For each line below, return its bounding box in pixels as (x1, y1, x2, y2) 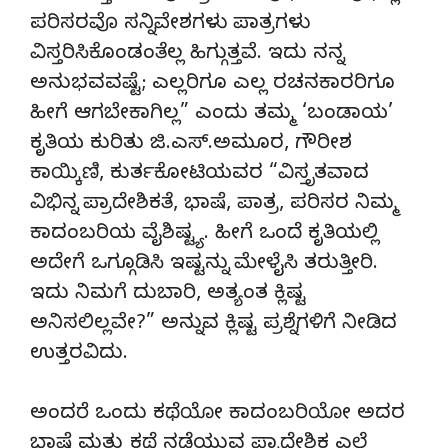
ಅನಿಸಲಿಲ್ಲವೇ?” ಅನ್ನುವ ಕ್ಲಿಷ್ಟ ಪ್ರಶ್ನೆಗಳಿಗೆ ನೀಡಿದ (30, 311, 397, 339)
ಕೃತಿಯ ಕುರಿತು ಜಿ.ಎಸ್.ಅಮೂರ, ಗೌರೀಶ (30, 131, 352, 159)
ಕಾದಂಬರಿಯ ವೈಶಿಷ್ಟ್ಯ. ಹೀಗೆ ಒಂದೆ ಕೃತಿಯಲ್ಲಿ (30, 221, 379, 249)
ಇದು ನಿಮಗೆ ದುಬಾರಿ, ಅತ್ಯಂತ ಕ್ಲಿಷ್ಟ (30, 281, 306, 309)
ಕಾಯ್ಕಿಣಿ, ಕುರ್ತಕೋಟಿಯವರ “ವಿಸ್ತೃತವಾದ (30, 161, 369, 189)
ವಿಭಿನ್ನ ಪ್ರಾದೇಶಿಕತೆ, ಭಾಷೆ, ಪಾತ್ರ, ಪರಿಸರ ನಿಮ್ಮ (30, 191, 399, 219)
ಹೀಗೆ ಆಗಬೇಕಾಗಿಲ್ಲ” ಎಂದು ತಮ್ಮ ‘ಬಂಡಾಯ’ (30, 101, 393, 129)
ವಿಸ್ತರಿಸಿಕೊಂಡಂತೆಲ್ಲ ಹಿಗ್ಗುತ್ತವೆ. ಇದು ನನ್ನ (30, 41, 343, 69)
